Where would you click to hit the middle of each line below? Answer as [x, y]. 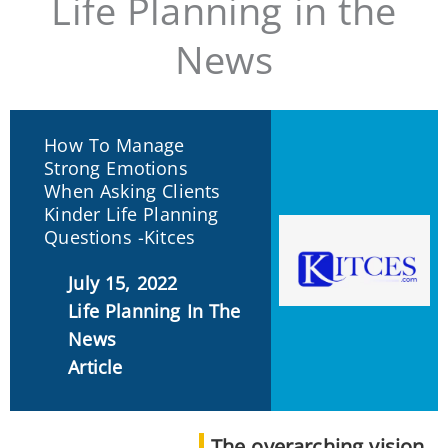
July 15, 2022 [123, 282]
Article [95, 366]
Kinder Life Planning [131, 213]
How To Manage [114, 144]
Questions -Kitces [120, 236]
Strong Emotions [116, 167]
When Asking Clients [132, 190]
